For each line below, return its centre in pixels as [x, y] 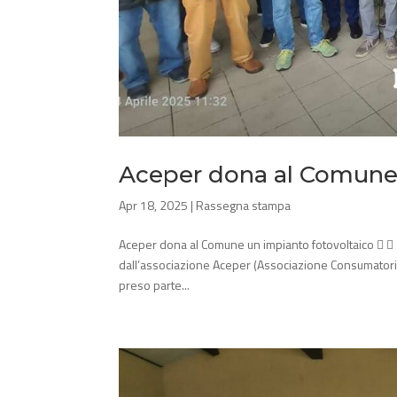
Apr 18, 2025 [154, 205]
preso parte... [155, 284]
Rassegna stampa [244, 205]
